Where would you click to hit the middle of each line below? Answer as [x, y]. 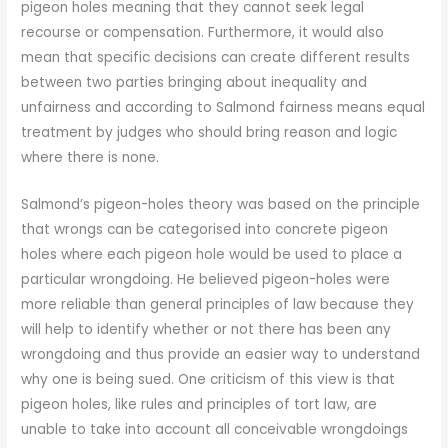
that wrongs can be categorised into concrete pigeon [205, 230]
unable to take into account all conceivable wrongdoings [215, 430]
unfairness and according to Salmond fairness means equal [223, 108]
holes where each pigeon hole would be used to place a [212, 255]
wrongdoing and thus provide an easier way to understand [221, 355]
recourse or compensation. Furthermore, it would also [203, 33]
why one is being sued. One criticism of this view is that [208, 380]
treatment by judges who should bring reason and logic [209, 133]
